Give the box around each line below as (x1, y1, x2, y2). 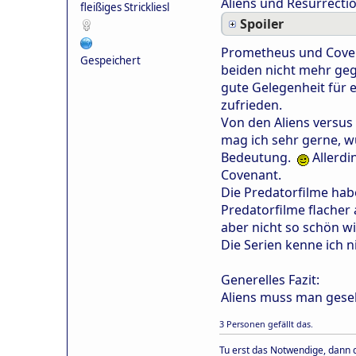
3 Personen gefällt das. (219, 317, 313, 330)
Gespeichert (80, 52, 141, 68)
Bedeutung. (221, 148, 297, 166)
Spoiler (240, 14, 284, 33)
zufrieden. (221, 95, 282, 114)
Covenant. (221, 165, 281, 184)
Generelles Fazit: (221, 270, 319, 288)
